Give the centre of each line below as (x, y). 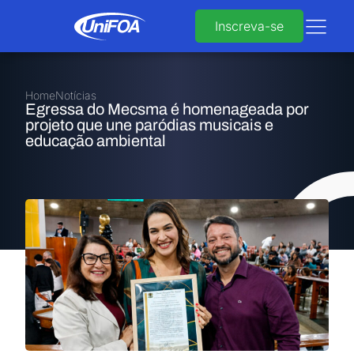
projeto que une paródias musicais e (149, 125)
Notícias (76, 95)
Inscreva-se (249, 26)
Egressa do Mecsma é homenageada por (167, 109)
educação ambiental (96, 141)
